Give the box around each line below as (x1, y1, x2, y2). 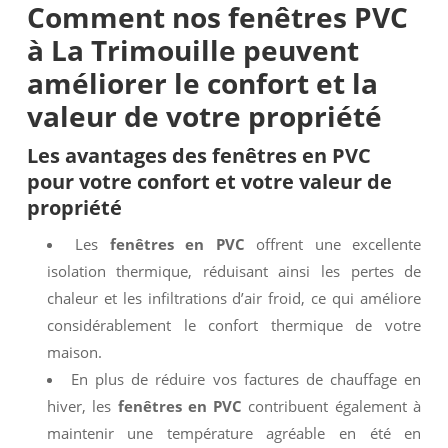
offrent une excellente (244, 234, 422, 254)
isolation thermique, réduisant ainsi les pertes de (46, 261, 422, 281)
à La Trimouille (26, 31, 236, 69)
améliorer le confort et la (26, 64, 378, 102)
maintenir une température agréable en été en (46, 423, 422, 443)
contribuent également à (242, 396, 422, 416)
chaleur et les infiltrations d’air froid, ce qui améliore (46, 288, 422, 308)
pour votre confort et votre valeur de (26, 168, 392, 195)
